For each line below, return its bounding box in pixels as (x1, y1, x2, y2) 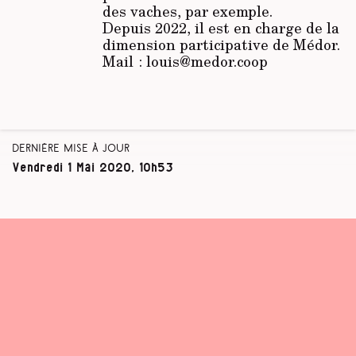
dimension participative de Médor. (102, 34, 340, 56)
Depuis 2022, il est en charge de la (102, 17, 339, 39)
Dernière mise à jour (12, 145, 130, 154)
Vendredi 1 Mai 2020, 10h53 (12, 161, 173, 173)
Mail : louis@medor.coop (102, 51, 268, 72)
